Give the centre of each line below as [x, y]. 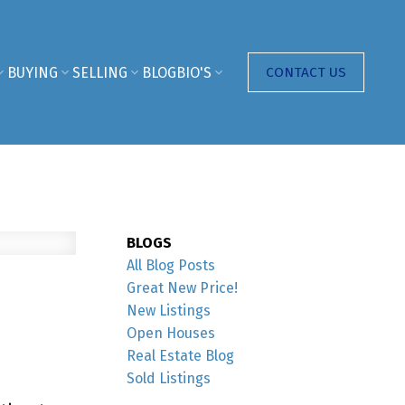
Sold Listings [169, 378]
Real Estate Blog [181, 355]
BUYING [32, 72]
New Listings [169, 310]
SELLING [99, 72]
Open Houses [171, 333]
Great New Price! [183, 287]
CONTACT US [306, 72]
